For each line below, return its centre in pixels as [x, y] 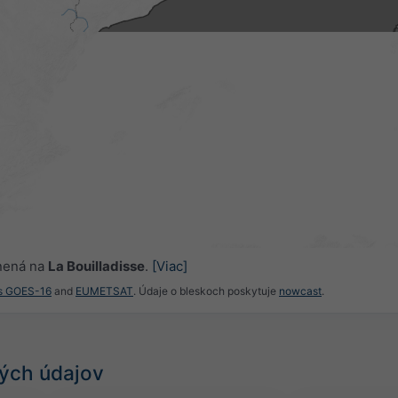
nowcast [300, 291]
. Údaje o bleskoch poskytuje [206, 291]
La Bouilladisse [96, 266]
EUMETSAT [104, 291]
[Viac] [169, 266]
